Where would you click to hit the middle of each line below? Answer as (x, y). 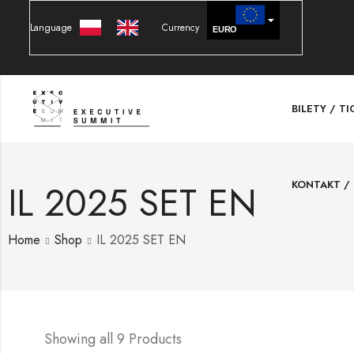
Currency (180, 28)
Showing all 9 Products (113, 339)
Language (51, 28)
